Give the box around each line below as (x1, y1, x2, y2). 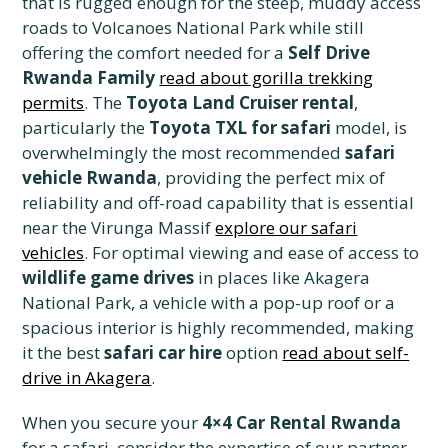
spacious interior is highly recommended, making (22, 316, 415, 340)
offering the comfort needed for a (22, 41, 289, 65)
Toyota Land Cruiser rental (126, 91, 355, 115)
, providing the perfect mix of (157, 166, 386, 190)
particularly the (22, 116, 150, 140)
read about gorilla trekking (159, 66, 374, 90)
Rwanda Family (22, 66, 156, 90)
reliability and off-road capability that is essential (22, 191, 415, 215)
